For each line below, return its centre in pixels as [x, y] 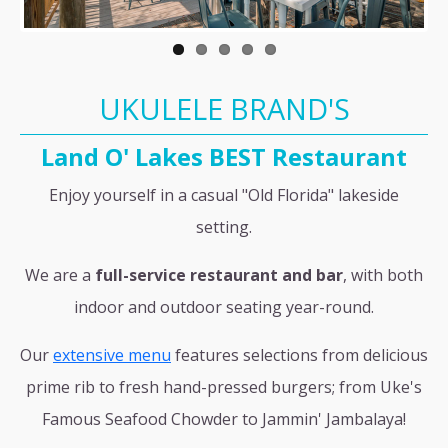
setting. [224, 227]
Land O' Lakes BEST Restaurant [224, 156]
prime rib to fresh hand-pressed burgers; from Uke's [224, 387]
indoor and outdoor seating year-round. [224, 307]
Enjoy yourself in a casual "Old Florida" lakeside [224, 195]
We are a [60, 275]
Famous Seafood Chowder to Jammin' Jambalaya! [224, 419]
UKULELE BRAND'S [224, 108]
